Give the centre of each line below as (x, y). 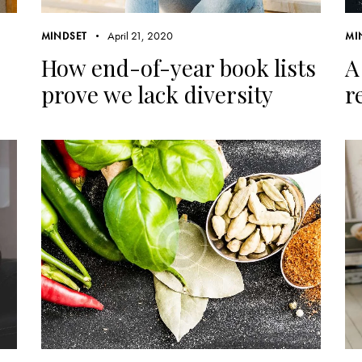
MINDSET (64, 36)
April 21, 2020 (140, 35)
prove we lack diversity (157, 94)
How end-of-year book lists (178, 67)
